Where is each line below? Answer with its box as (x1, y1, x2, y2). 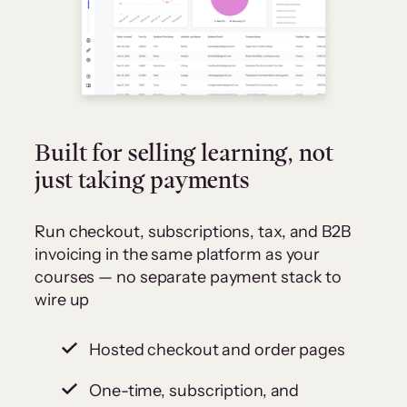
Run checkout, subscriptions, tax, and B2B (35, 221, 351, 242)
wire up (35, 289, 90, 310)
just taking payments (35, 163, 249, 196)
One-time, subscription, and (89, 380, 300, 401)
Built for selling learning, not (35, 135, 333, 169)
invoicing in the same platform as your (35, 243, 321, 264)
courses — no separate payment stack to (35, 266, 342, 287)
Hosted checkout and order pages (89, 339, 345, 360)
